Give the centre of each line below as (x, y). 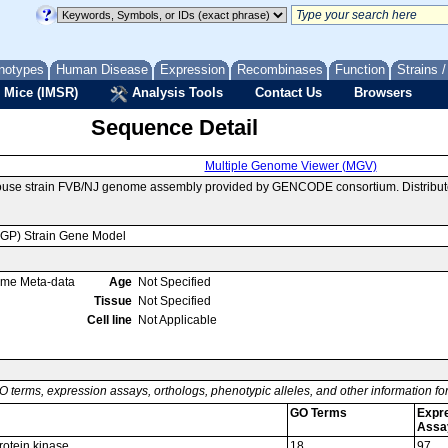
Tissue (113, 301)
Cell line (109, 320)
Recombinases (280, 69)
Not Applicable (177, 320)
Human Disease (102, 69)
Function (360, 69)
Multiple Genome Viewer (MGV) (290, 166)
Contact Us (288, 92)
